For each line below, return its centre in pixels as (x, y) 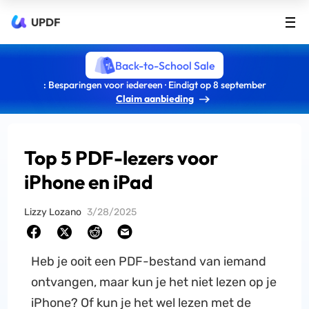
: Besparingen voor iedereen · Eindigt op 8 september (154, 85)
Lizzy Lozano (53, 212)
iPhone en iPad (89, 182)
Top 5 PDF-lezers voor (121, 158)
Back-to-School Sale (165, 65)
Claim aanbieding (155, 99)
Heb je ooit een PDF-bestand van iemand (148, 261)
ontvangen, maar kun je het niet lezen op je (153, 282)
